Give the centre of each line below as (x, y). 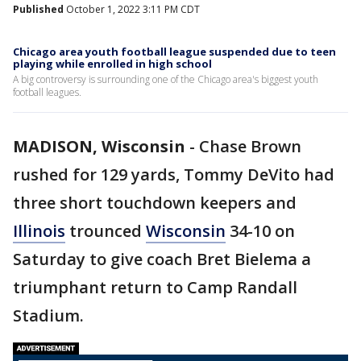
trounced (106, 231)
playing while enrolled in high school (112, 64)
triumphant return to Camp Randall (155, 287)
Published (38, 9)
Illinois (39, 231)
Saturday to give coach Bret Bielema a (162, 259)
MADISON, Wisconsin (99, 146)
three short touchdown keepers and (155, 203)
